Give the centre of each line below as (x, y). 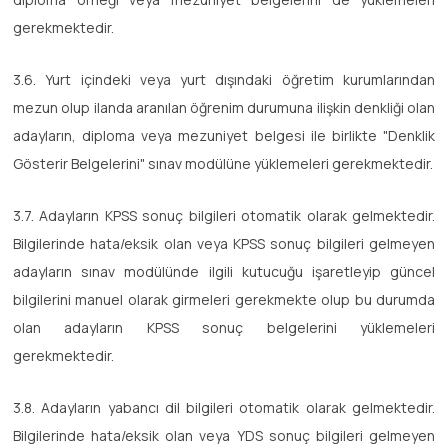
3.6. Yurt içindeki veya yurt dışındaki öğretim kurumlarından (224, 79)
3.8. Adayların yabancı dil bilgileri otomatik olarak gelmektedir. (224, 407)
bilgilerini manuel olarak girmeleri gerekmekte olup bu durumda (224, 299)
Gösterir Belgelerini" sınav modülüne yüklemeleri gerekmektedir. (223, 163)
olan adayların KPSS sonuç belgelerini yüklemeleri (224, 327)
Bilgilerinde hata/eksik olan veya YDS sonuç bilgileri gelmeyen (224, 435)
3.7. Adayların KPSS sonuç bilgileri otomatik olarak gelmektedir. (224, 215)
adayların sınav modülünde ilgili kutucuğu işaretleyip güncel (224, 271)
